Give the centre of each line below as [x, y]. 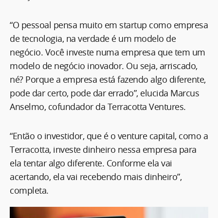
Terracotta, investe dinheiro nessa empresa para [103, 149]
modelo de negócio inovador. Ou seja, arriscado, [104, 65]
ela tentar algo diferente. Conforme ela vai [91, 163]
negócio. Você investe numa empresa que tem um [108, 52]
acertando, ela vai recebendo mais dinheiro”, [96, 176]
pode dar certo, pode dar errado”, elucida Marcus [104, 93]
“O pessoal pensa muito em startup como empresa [109, 25]
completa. [29, 190]
